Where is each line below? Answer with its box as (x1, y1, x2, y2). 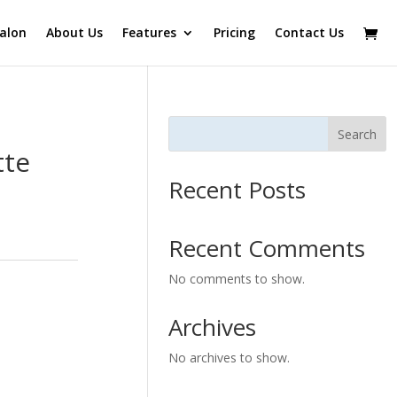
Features (122, 24, 176, 41)
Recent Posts (168, 174, 307, 206)
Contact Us (275, 24, 344, 41)
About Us (46, 24, 103, 41)
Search (338, 125, 378, 143)
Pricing (214, 24, 255, 41)
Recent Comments (168, 232, 366, 264)
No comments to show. (168, 270, 306, 287)
